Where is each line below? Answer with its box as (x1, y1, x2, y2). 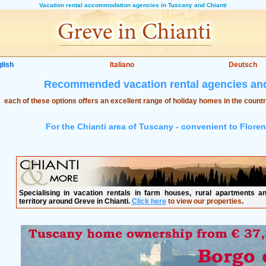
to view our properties (166, 197, 242, 205)
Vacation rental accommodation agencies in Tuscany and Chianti (39, 2, 227, 8)
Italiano (110, 61, 134, 69)
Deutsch (228, 61, 257, 69)
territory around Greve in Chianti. (18, 197, 130, 205)
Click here (131, 197, 166, 205)
